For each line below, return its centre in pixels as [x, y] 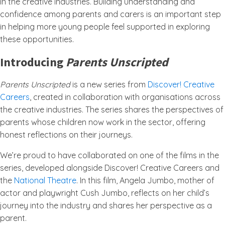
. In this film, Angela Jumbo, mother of [145, 180]
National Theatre [45, 180]
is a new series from [109, 84]
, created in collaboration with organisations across [125, 97]
